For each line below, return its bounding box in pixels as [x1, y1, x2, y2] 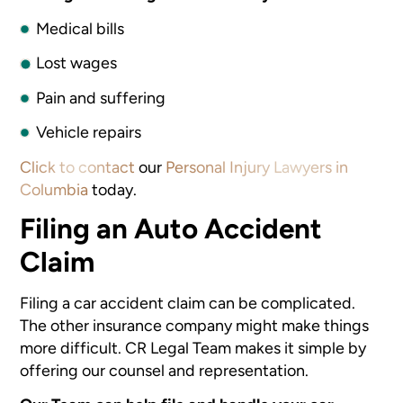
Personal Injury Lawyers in [166, 157, 349, 176]
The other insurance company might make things [20, 315, 370, 335]
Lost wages [36, 53, 118, 73]
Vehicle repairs [36, 122, 142, 142]
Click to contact [20, 157, 136, 176]
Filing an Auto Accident [20, 211, 323, 246]
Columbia [20, 179, 89, 199]
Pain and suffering [36, 87, 166, 107]
